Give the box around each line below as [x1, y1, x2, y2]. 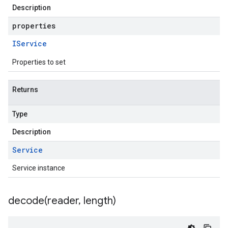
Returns [12, 85, 38, 94]
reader [47, 194, 78, 207]
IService [12, 39, 47, 48]
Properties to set [12, 58, 66, 66]
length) [81, 194, 116, 207]
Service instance [12, 164, 65, 172]
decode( [8, 194, 47, 207]
